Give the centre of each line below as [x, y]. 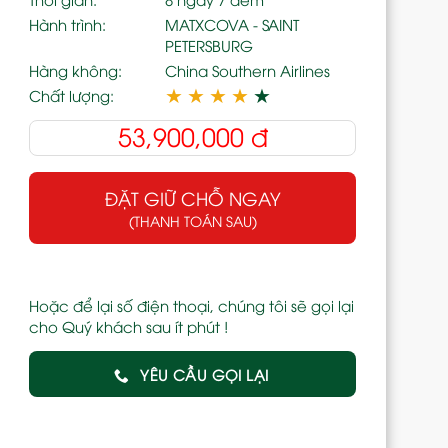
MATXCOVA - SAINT [232, 23]
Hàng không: [76, 69]
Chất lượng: [72, 94]
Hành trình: [68, 23]
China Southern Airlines [248, 69]
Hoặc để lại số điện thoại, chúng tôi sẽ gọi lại [192, 304]
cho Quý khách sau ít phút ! [129, 325]
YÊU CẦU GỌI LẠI [204, 373]
